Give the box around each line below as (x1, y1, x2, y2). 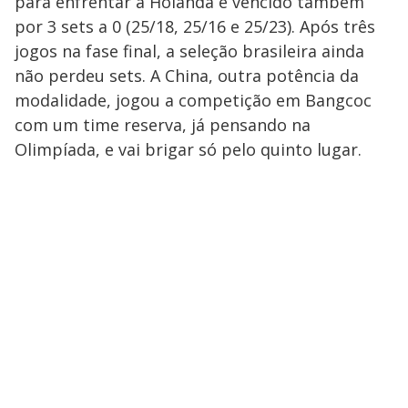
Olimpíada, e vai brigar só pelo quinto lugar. (15, 138, 362, 160)
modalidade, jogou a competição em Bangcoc (15, 89, 372, 111)
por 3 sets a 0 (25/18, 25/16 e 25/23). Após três (15, 15, 375, 37)
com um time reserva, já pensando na (15, 114, 311, 136)
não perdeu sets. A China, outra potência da (15, 65, 359, 87)
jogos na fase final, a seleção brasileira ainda (15, 40, 364, 62)
